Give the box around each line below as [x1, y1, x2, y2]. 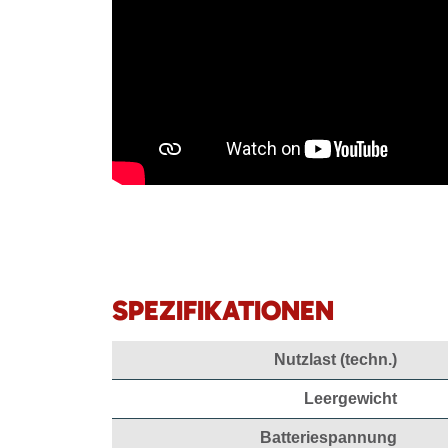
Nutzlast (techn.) [274, 350, 397, 368]
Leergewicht [304, 389, 397, 407]
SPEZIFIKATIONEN [112, 293, 334, 327]
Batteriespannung [260, 428, 397, 446]
